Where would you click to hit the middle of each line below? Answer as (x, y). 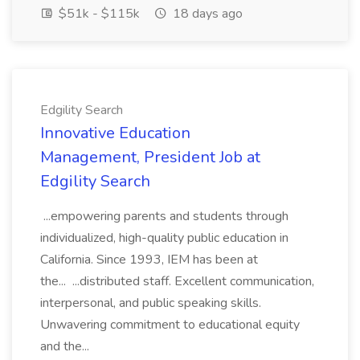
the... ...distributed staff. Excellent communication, (177, 281)
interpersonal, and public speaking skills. (151, 303)
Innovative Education (115, 133)
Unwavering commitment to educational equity (170, 325)
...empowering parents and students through (164, 216)
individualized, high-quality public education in (164, 238)
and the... (66, 346)
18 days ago (206, 14)
